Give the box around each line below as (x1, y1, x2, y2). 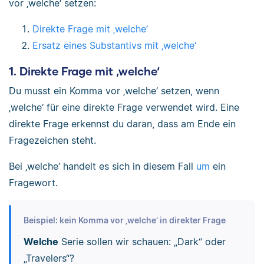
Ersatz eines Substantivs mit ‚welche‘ (32, 39, 196, 51)
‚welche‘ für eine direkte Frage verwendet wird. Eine (9, 101, 239, 114)
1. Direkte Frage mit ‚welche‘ (9, 64, 160, 78)
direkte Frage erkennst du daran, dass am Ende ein (9, 118, 236, 130)
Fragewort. (9, 177, 58, 189)
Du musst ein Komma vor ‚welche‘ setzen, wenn (9, 85, 219, 97)
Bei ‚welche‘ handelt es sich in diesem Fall (9, 160, 196, 173)
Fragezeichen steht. (9, 134, 96, 147)
